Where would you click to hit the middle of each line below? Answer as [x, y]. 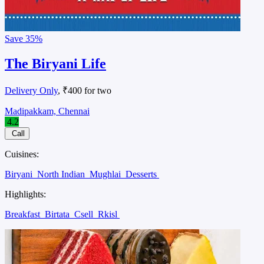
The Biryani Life [55, 64]
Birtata [58, 214]
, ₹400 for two [85, 91]
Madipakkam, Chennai [47, 111]
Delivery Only [31, 91]
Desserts [142, 174]
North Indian [62, 174]
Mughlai [106, 174]
